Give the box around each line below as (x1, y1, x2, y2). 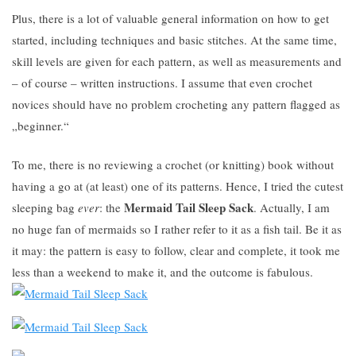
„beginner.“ (12, 117, 69, 133)
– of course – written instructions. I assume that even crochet (12, 74, 312, 91)
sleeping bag (12, 199, 78, 215)
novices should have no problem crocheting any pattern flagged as (12, 95, 340, 112)
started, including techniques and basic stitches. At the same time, (12, 31, 337, 48)
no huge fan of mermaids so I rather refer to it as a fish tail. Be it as (12, 221, 342, 237)
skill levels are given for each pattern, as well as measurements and (12, 52, 342, 69)
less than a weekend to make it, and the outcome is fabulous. (12, 264, 313, 280)
